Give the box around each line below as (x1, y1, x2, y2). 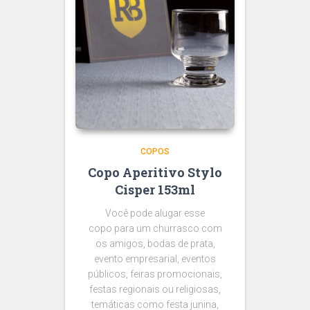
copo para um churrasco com (88, 222, 222, 234)
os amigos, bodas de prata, (95, 237, 215, 249)
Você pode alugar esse (105, 207, 205, 219)
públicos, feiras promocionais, (88, 268, 222, 280)
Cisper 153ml (115, 181, 195, 198)
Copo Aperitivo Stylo (88, 163, 222, 181)
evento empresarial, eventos (94, 253, 216, 264)
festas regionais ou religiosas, (89, 283, 221, 295)
